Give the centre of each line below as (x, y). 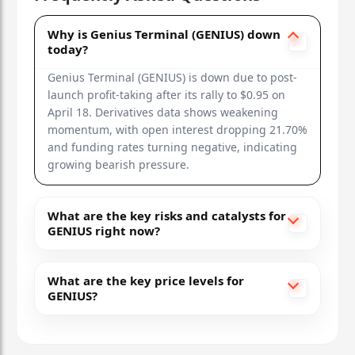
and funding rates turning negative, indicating (172, 147)
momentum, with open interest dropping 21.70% (177, 129)
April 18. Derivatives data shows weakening (163, 112)
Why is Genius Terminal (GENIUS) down (164, 34)
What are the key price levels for (146, 280)
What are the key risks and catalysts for (167, 215)
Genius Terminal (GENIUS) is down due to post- (172, 77)
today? (68, 49)
